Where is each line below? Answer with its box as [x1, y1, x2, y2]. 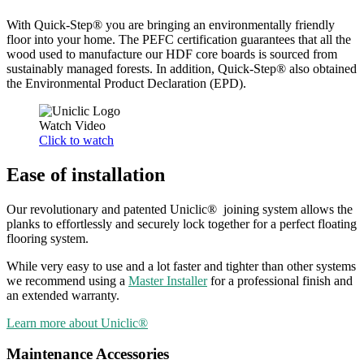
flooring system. [6, 231, 89, 245]
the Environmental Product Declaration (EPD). [6, 76, 246, 90]
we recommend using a [6, 273, 128, 288]
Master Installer [128, 273, 207, 288]
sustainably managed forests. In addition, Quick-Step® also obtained [6, 61, 357, 76]
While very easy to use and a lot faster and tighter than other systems [6, 258, 356, 273]
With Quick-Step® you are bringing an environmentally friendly [6, 17, 335, 32]
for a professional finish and [207, 273, 353, 288]
